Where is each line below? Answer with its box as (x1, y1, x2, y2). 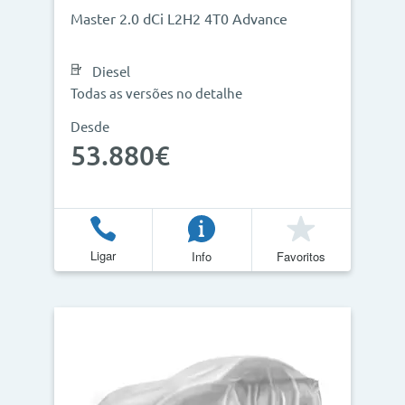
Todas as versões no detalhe (71, 86, 242, 101)
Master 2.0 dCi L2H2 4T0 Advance (71, 11, 287, 27)
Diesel (92, 64, 130, 80)
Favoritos (277, 247, 326, 265)
